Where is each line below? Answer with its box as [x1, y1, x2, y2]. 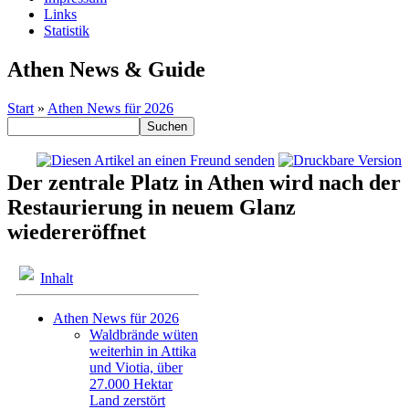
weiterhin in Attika [89, 343, 196, 360]
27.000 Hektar [89, 376, 173, 393]
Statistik [44, 23, 89, 39]
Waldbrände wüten [89, 327, 198, 343]
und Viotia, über [89, 360, 183, 376]
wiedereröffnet [7, 220, 146, 245]
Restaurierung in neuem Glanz [7, 195, 296, 220]
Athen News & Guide [7, 58, 205, 82]
